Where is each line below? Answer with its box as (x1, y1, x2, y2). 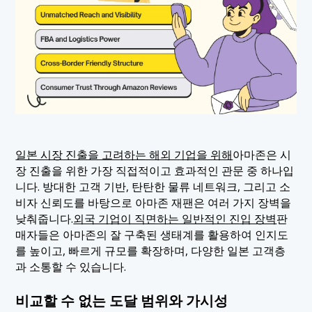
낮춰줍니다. (15, 211, 74, 227)
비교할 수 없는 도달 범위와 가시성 (15, 290, 228, 310)
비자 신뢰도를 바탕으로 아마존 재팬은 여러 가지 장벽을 (15, 195, 292, 211)
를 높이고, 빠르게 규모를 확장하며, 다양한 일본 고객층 (15, 243, 286, 259)
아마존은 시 (233, 147, 292, 163)
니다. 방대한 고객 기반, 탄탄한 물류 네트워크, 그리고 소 (15, 179, 291, 195)
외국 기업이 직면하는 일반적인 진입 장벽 (73, 211, 277, 227)
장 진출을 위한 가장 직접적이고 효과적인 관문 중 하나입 (15, 163, 295, 179)
